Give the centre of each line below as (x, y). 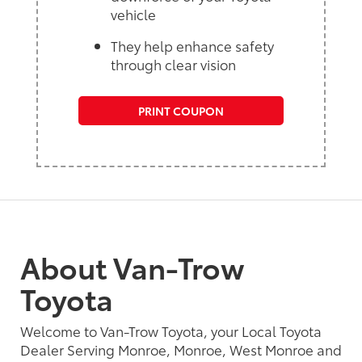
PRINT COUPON (181, 111)
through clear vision (173, 64)
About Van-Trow (133, 267)
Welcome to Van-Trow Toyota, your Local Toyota (171, 331)
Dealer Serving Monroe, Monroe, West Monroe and (181, 349)
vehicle (133, 13)
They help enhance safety (192, 46)
